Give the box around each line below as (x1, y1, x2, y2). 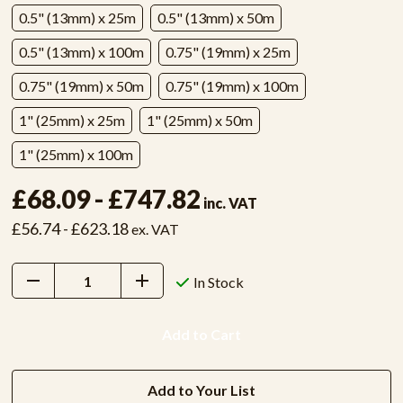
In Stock (193, 273, 244, 291)
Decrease (22, 268, 86, 285)
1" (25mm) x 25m (18, 112, 125, 129)
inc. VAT (202, 194, 257, 211)
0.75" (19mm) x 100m (165, 77, 299, 94)
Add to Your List (148, 381, 255, 399)
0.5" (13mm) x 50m (157, 9, 274, 26)
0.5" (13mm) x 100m (18, 43, 144, 60)
